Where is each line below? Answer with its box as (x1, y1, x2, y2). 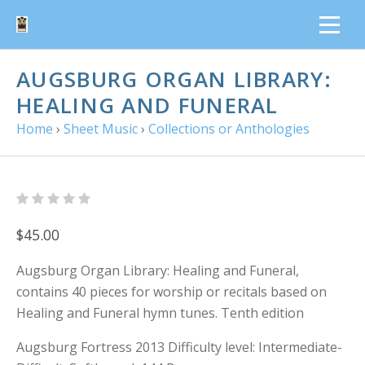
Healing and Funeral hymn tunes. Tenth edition (16, 304, 304, 322)
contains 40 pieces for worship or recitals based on (16, 283, 327, 301)
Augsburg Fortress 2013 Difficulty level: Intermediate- (16, 338, 342, 356)
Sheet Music (64, 120, 138, 138)
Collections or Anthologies (148, 120, 310, 138)
